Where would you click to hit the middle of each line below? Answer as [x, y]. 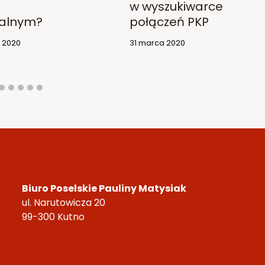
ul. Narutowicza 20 [64, 203]
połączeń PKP [169, 22]
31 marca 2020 [157, 43]
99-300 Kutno [53, 217]
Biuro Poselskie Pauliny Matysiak [104, 189]
